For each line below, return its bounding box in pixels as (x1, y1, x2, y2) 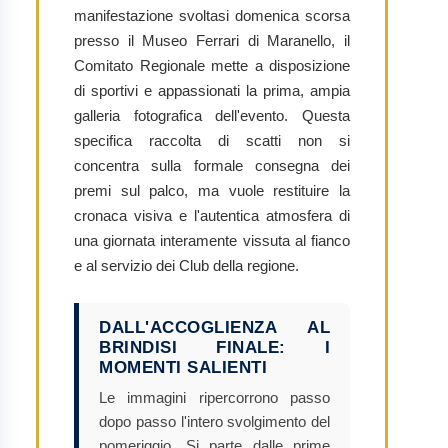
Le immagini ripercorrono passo (99, 389, 330, 406)
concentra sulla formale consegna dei (74, 156, 350, 174)
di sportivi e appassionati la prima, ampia (74, 81, 350, 99)
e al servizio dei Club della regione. (74, 256, 299, 274)
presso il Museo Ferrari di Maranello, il (74, 31, 350, 49)
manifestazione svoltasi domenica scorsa (74, 6, 350, 24)
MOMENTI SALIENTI (99, 357, 267, 377)
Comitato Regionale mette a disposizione (74, 56, 350, 74)
